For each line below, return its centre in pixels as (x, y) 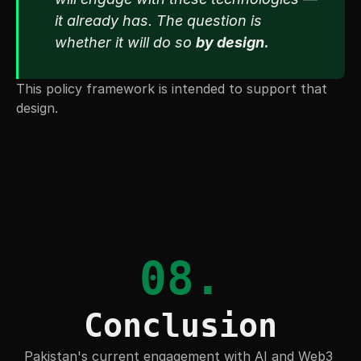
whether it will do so (125, 43)
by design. (232, 43)
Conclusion (180, 325)
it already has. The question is (158, 21)
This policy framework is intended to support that (172, 89)
